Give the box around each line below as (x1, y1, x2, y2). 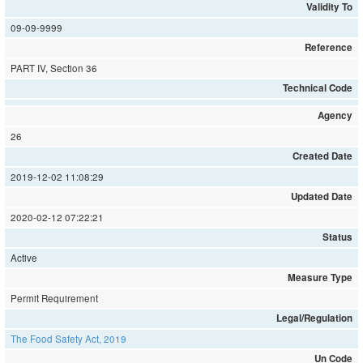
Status (322, 230, 352, 245)
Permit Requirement (11, 292, 99, 305)
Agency (317, 109, 352, 123)
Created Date (292, 149, 352, 164)
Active (11, 251, 38, 265)
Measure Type (287, 271, 352, 285)
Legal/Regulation (275, 311, 352, 326)
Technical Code (282, 81, 352, 96)
